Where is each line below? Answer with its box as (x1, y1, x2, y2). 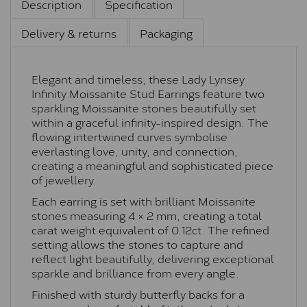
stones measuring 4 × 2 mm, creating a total (32, 206, 262, 224)
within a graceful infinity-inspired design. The (32, 113, 269, 131)
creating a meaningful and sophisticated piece (32, 156, 273, 174)
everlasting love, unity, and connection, (32, 142, 238, 160)
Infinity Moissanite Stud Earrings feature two (32, 84, 265, 102)
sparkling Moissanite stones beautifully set (32, 99, 256, 116)
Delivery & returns (21, 24, 116, 42)
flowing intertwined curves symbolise (32, 127, 228, 145)
